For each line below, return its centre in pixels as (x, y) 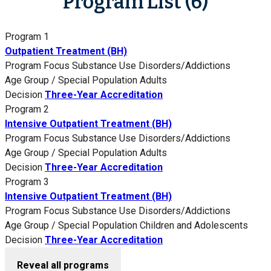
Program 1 (27, 37)
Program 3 (27, 182)
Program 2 (27, 109)
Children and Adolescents (194, 226)
